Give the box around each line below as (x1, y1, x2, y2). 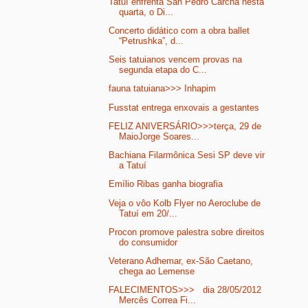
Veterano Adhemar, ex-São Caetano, (109, 255, 254, 266)
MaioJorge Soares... (119, 131, 200, 142)
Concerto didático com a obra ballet (109, 25, 250, 36)
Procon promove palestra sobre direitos (109, 226, 265, 237)
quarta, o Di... (119, 6, 174, 17)
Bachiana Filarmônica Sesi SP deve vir (109, 150, 265, 161)
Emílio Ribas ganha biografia (109, 179, 223, 190)
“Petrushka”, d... (119, 36, 184, 46)
